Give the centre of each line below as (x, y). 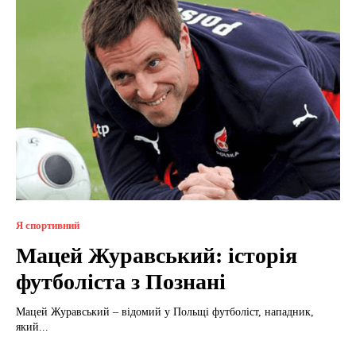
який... (32, 327)
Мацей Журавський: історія (157, 255)
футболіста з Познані (121, 281)
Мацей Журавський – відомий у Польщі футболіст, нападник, (165, 311)
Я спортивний (48, 225)
